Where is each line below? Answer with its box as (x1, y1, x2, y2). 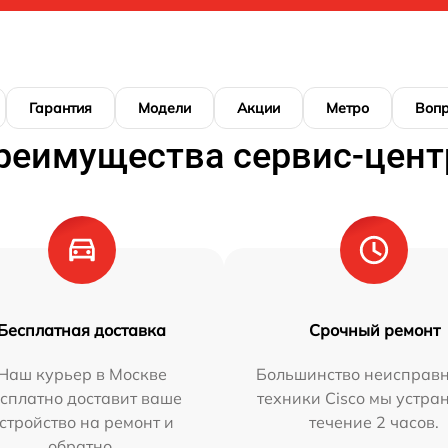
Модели (138, 99, 191, 117)
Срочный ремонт (308, 320, 440, 340)
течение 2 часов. (309, 412, 440, 432)
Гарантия (29, 99, 92, 117)
